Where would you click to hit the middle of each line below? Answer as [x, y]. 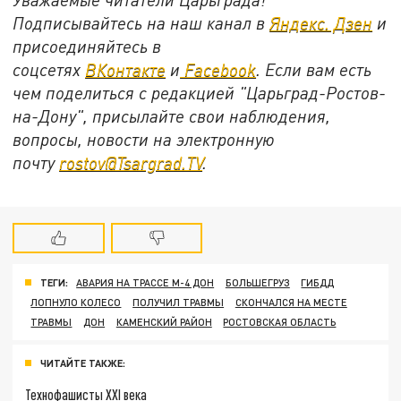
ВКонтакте [126, 69]
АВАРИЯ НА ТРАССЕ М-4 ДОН [145, 283]
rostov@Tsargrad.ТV [131, 162]
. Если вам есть [314, 69]
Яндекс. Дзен [321, 22]
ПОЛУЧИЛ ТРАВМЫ [179, 303]
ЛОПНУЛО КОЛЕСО [76, 303]
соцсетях [49, 69]
